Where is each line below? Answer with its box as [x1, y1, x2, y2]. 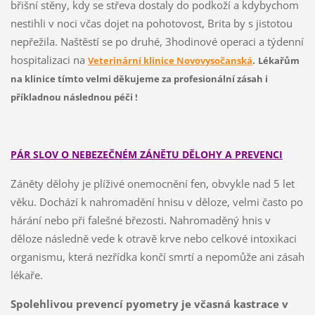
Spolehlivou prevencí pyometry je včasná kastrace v [10, 297, 288, 311]
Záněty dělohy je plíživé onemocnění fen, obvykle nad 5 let [10, 176, 295, 191]
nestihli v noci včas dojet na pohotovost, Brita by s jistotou [10, 16, 292, 31]
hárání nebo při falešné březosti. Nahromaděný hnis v [10, 213, 271, 228]
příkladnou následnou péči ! [10, 91, 140, 104]
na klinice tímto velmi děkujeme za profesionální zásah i [10, 72, 268, 86]
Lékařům [257, 54, 300, 67]
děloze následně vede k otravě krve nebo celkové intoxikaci [10, 231, 297, 246]
